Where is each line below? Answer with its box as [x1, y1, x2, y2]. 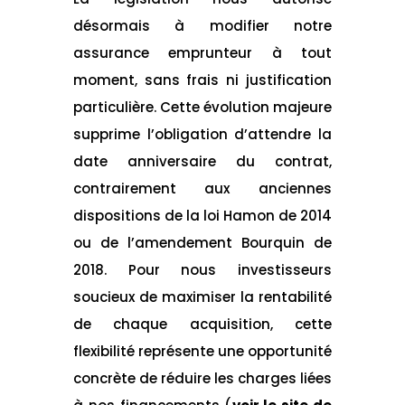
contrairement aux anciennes [72, 178, 333, 198]
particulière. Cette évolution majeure [72, 97, 333, 117]
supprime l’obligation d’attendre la [72, 124, 333, 144]
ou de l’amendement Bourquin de [72, 232, 333, 252]
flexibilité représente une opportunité [72, 341, 333, 361]
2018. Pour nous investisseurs [72, 259, 333, 279]
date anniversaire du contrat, [72, 151, 333, 171]
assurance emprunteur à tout [72, 42, 333, 62]
